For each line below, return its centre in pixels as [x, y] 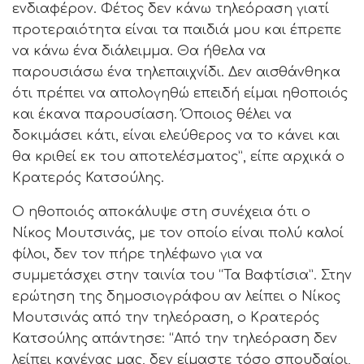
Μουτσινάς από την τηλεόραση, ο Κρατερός [166, 318]
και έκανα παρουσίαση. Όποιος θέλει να [152, 115]
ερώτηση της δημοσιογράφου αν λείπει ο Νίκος [176, 297]
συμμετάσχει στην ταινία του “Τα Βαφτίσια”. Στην [182, 276]
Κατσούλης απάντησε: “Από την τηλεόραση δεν [175, 339]
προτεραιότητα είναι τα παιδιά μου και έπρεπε [177, 30]
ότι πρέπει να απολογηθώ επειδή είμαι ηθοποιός [180, 94]
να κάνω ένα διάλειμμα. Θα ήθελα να [139, 52]
